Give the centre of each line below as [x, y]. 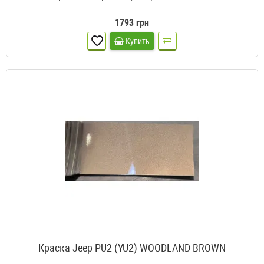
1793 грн [132, 23]
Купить [138, 42]
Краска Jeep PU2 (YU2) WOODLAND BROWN [132, 248]
